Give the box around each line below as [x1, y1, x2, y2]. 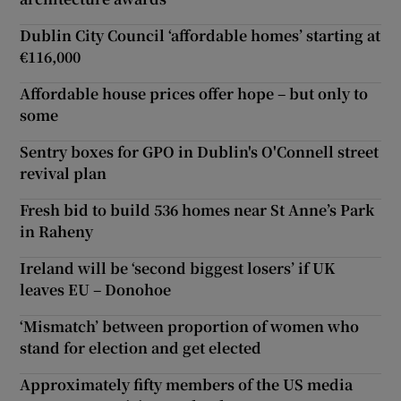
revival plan [20, 163, 107, 184]
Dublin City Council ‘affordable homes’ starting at [20, 25, 381, 47]
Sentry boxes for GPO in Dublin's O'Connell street [20, 141, 380, 163]
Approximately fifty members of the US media [20, 374, 354, 396]
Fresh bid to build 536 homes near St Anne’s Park [20, 200, 375, 221]
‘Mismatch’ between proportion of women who [20, 316, 360, 337]
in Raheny [20, 221, 94, 243]
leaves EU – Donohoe [20, 279, 172, 301]
